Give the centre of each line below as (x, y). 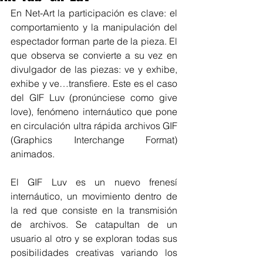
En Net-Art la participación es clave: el (94, 13)
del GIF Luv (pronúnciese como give (94, 97)
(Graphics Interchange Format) (94, 140)
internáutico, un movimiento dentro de (94, 196)
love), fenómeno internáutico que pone (94, 112)
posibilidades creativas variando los (94, 252)
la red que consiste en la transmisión (94, 210)
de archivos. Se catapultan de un (94, 224)
